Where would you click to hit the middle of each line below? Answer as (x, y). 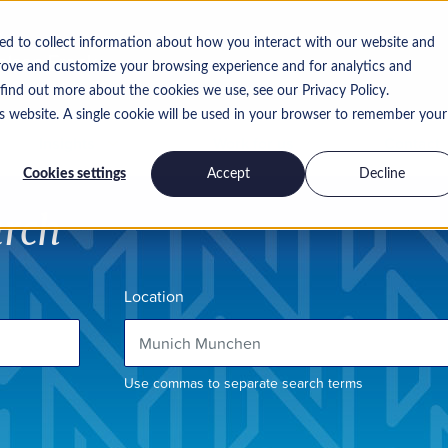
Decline (382, 173)
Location (154, 296)
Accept (228, 173)
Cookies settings (74, 173)
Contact (412, 142)
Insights (66, 142)
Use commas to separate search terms (243, 382)
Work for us (253, 142)
